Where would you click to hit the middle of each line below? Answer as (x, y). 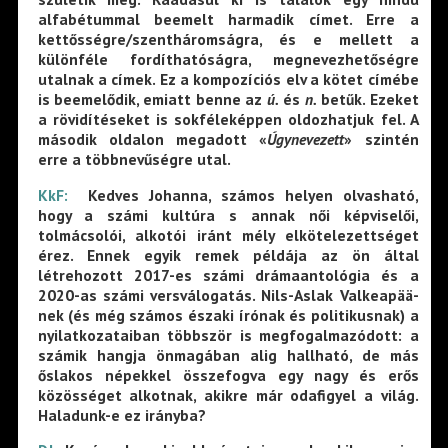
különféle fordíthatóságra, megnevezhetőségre (228, 58)
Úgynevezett (306, 138)
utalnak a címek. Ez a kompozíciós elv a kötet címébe (228, 78)
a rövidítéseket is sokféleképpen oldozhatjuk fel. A (228, 118)
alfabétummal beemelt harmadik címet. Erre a (228, 18)
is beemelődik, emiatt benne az (152, 98)
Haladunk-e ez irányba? (121, 414)
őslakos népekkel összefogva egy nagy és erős (228, 374)
